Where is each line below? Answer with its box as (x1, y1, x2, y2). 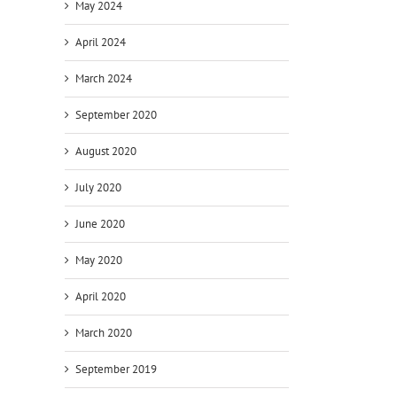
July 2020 (75, 179, 121, 195)
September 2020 (75, 106, 157, 122)
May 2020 (75, 252, 122, 268)
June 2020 (75, 215, 125, 231)
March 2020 (75, 324, 132, 340)
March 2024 (75, 70, 132, 86)
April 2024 (75, 34, 126, 50)
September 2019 (75, 361, 157, 377)
